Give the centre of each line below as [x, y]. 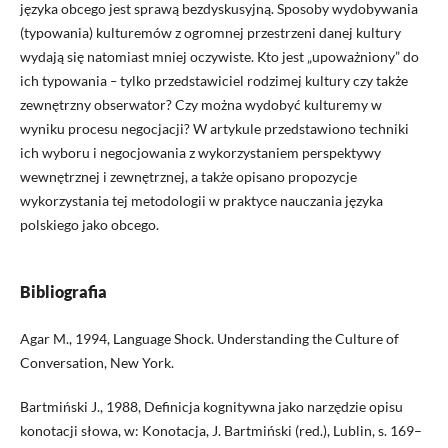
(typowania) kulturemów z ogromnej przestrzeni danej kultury [210, 32]
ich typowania [64, 80]
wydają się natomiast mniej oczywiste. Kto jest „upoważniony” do [219, 56]
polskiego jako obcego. [89, 224]
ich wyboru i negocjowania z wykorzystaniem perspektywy [200, 152]
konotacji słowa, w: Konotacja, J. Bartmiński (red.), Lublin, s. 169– [220, 430]
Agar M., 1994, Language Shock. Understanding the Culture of [209, 338]
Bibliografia [63, 291]
